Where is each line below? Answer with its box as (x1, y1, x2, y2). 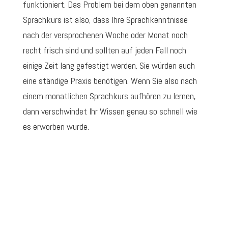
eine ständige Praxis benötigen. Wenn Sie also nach (22, 75, 197, 87)
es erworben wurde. (22, 121, 89, 133)
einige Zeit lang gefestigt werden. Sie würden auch (22, 60, 195, 72)
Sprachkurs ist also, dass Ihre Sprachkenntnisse (22, 14, 188, 26)
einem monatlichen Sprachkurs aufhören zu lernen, (22, 90, 196, 102)
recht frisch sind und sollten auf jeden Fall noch (22, 44, 186, 56)
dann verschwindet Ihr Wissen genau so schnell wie (22, 105, 197, 118)
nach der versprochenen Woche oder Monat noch (22, 29, 188, 41)
